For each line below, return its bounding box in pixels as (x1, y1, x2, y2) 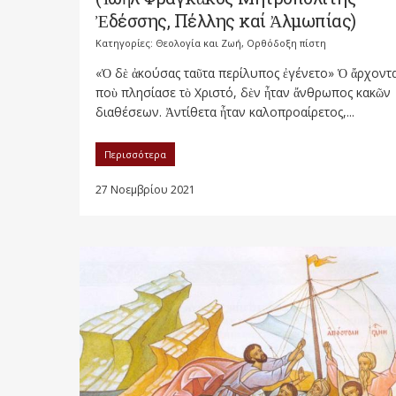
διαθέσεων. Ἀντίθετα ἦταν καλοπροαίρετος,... (95, 103, 354, 121)
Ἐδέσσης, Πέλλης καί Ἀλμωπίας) (95, 9, 356, 33)
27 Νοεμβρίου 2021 (95, 182, 195, 198)
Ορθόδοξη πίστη (247, 36, 326, 50)
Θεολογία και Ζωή (156, 36, 241, 50)
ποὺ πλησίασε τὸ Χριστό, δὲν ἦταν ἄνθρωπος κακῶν (95, 84, 391, 102)
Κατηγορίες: (95, 36, 156, 50)
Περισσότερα (104, 148, 166, 162)
